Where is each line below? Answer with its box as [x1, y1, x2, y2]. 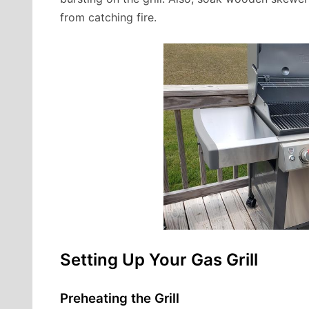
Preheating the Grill [60, 290, 179, 306]
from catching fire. [60, 10, 157, 25]
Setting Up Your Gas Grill [60, 250, 258, 270]
